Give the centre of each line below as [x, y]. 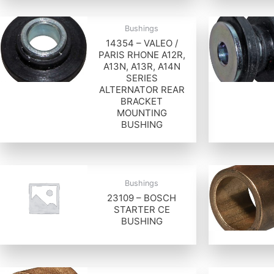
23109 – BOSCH [142, 198]
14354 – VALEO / [142, 43]
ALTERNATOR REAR [142, 90]
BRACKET [142, 102]
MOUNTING [142, 113]
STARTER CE [142, 209]
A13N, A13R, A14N [142, 67]
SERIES [142, 78]
